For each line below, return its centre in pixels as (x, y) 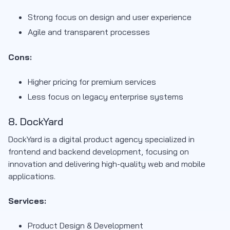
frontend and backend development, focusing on (99, 152)
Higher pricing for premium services (92, 82)
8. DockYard (36, 122)
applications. (32, 176)
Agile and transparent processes (89, 32)
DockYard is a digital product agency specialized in (101, 139)
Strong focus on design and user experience (110, 17)
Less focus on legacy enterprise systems (106, 97)
